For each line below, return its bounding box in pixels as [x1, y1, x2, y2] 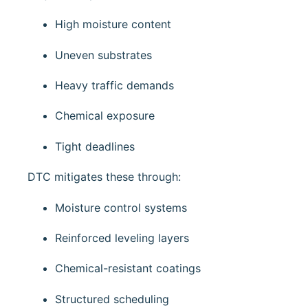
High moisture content [55, 17, 171, 32]
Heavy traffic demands [55, 78, 174, 93]
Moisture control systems [55, 200, 187, 214]
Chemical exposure [55, 109, 155, 123]
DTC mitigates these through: [27, 170, 181, 184]
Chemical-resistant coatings [55, 261, 201, 276]
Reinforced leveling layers [55, 231, 189, 245]
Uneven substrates [55, 47, 152, 62]
